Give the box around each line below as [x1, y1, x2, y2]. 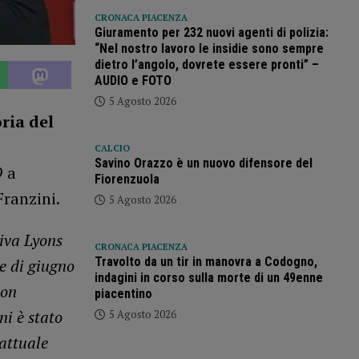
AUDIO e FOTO [94, 73, 171, 89]
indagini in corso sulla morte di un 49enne [94, 270, 323, 286]
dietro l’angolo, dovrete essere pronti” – [94, 57, 319, 73]
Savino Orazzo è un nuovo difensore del [94, 155, 313, 171]
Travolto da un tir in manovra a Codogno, [94, 254, 317, 270]
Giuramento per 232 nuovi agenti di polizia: [94, 25, 329, 41]
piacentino [94, 286, 152, 302]
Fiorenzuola [94, 171, 159, 188]
